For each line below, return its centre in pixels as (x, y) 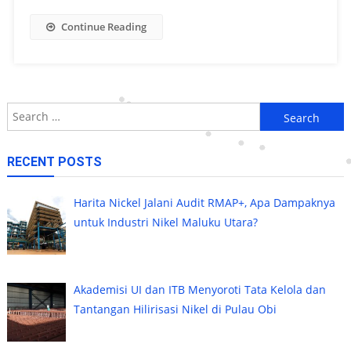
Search (277, 111)
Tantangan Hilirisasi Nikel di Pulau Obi (175, 309)
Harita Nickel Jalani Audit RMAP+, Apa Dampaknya (205, 202)
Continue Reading (103, 26)
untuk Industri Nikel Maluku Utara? (166, 222)
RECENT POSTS (54, 161)
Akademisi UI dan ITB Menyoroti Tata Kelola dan (200, 289)
